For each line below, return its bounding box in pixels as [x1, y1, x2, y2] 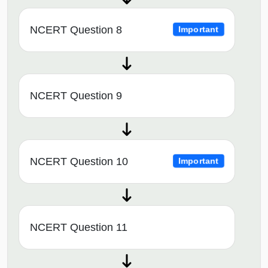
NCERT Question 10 [30, 155, 128, 167]
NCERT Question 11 [30, 221, 127, 233]
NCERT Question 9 [30, 89, 122, 102]
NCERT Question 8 [30, 23, 122, 36]
